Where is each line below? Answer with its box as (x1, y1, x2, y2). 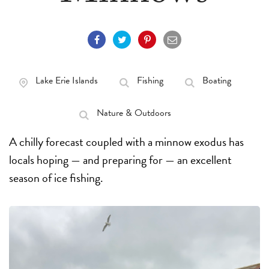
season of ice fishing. (9, 169, 106, 187)
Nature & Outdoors (96, 106, 171, 120)
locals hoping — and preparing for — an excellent (9, 151, 232, 169)
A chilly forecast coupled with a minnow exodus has (9, 133, 244, 151)
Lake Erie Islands (35, 73, 98, 88)
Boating (202, 73, 231, 88)
